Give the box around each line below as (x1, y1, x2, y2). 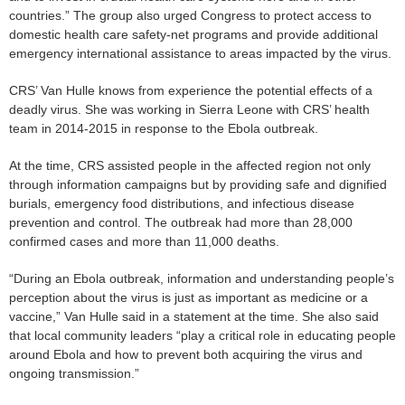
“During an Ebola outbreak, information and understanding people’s (9, 270, 394, 286)
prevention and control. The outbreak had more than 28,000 (9, 214, 353, 230)
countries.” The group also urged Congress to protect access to (9, 7, 372, 23)
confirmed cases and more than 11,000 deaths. (9, 233, 279, 249)
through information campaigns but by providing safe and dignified (9, 176, 387, 192)
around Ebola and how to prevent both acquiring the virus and (9, 346, 363, 362)
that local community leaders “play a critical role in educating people (9, 327, 396, 343)
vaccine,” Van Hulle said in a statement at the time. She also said (9, 308, 379, 324)
